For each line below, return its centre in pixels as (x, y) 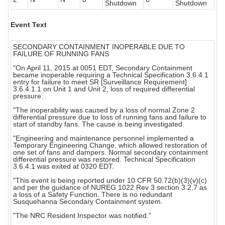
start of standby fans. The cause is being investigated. (99, 124)
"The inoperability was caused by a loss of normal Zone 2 (104, 110)
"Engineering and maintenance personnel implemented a (103, 138)
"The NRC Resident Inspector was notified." (82, 216)
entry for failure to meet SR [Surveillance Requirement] (100, 82)
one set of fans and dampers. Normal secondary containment (110, 152)
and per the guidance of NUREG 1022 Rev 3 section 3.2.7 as (110, 188)
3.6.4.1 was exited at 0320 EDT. (64, 166)
